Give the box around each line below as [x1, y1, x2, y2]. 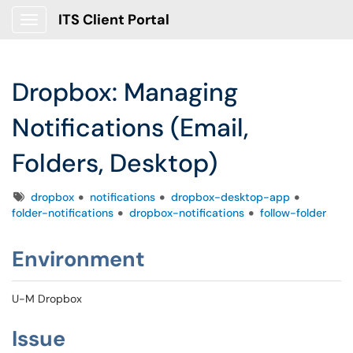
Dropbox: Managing [12, 76, 238, 109]
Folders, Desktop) [12, 147, 217, 180]
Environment [12, 245, 145, 273]
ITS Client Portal [58, 10, 169, 29]
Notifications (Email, [12, 111, 248, 144]
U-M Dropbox [12, 292, 82, 306]
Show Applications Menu [28, 25, 154, 39]
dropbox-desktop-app [171, 190, 290, 204]
